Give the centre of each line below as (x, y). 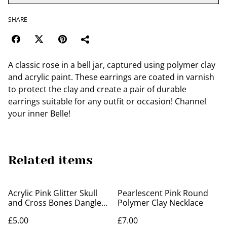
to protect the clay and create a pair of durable (97, 89)
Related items (50, 160)
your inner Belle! (39, 113)
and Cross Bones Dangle (55, 203)
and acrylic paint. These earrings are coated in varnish (111, 77)
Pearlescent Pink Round (163, 193)
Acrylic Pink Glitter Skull (53, 193)
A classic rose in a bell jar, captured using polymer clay (112, 65)
